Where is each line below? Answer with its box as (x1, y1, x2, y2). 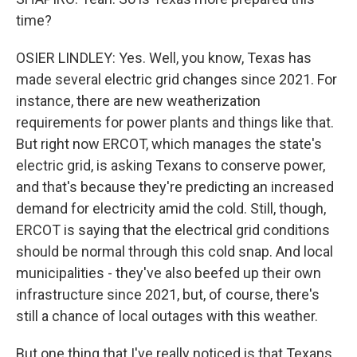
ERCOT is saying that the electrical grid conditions (16, 222, 330, 238)
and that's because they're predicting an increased (16, 178, 334, 195)
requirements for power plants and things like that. (16, 114, 334, 131)
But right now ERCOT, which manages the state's (16, 135, 322, 152)
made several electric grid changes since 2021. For (16, 71, 337, 88)
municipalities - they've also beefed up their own (16, 265, 321, 281)
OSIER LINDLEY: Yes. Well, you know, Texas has (16, 49, 312, 66)
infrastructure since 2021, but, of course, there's (16, 286, 320, 303)
